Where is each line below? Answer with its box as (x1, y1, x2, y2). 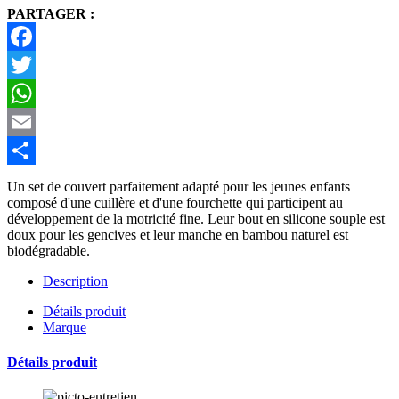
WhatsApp (7, 113, 68, 129)
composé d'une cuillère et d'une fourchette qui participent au (7, 194, 343, 210)
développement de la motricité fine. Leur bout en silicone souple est (7, 210, 385, 226)
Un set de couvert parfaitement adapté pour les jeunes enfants (7, 178, 350, 194)
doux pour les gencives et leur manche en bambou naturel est (7, 226, 348, 242)
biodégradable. (7, 242, 90, 258)
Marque (43, 319, 86, 335)
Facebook (7, 56, 62, 72)
